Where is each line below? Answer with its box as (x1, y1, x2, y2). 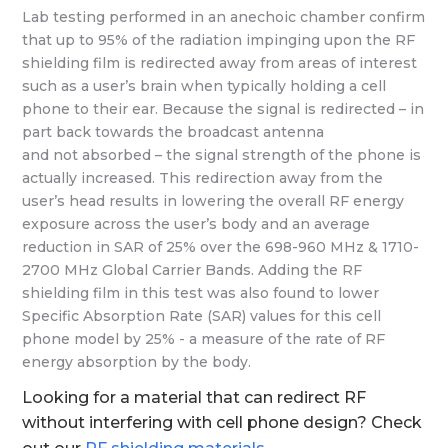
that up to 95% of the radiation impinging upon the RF (22, 31, 416, 50)
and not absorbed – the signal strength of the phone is (22, 146, 422, 165)
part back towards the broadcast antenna (22, 123, 325, 142)
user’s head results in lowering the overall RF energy (22, 192, 405, 211)
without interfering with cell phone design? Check (22, 412, 423, 432)
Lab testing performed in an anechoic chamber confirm (22, 8, 426, 27)
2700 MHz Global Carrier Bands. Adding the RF (22, 261, 363, 280)
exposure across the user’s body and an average (22, 215, 371, 234)
